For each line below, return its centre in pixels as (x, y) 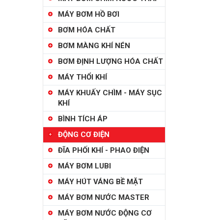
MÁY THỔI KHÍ (82, 77)
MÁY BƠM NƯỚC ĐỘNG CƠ (105, 213)
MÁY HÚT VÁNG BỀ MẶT (100, 182)
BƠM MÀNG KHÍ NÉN (94, 46)
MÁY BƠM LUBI (84, 166)
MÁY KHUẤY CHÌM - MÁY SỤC (110, 93)
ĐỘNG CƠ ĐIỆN (84, 135)
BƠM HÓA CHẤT (87, 30)
